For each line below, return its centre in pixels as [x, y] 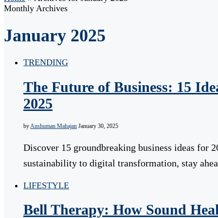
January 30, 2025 [98, 126]
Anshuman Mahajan [54, 126]
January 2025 [55, 36]
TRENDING [46, 63]
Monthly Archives [36, 8]
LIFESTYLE [46, 186]
